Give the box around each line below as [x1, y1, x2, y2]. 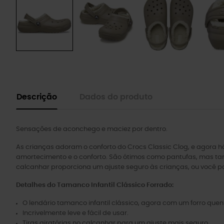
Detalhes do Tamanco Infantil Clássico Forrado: [16, 182, 173, 188]
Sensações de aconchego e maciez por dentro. [16, 126, 167, 132]
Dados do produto [79, 93, 152, 101]
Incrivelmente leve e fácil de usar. [22, 210, 128, 216]
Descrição [16, 93, 57, 101]
